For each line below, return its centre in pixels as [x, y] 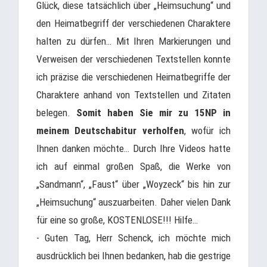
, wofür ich [207, 131]
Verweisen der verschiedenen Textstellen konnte [133, 59]
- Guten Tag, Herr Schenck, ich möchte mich [133, 238]
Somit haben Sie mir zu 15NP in [153, 113]
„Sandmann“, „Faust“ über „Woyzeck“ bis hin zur [133, 184]
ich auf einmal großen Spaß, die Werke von [133, 166]
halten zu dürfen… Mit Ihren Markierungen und [133, 41]
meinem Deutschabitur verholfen [110, 131]
